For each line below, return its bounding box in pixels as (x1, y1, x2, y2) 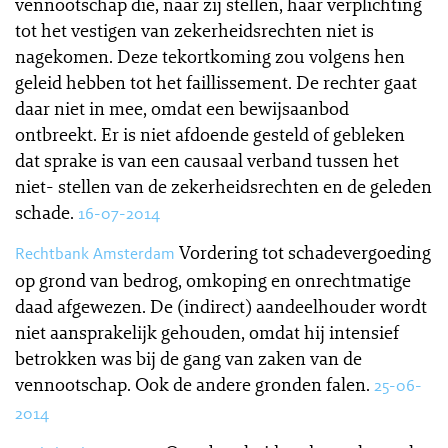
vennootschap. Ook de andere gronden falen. (15, 372, 370, 396)
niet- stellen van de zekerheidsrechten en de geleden (15, 174, 432, 198)
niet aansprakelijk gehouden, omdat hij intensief (15, 320, 399, 344)
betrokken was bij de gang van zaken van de (15, 346, 362, 370)
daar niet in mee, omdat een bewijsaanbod (15, 96, 349, 120)
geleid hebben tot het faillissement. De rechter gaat (15, 70, 417, 94)
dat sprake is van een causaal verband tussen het (15, 148, 399, 172)
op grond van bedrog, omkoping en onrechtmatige (15, 268, 411, 292)
